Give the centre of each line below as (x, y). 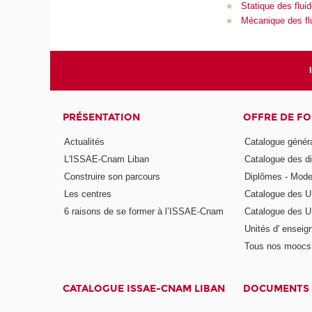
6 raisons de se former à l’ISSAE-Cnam (144, 211)
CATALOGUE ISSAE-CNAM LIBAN (144, 289)
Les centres (88, 194)
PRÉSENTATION (102, 117)
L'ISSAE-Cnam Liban (107, 159)
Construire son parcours (112, 177)
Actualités (85, 142)
